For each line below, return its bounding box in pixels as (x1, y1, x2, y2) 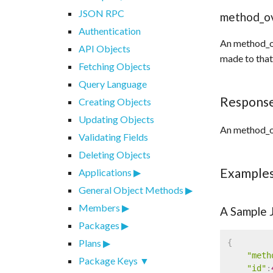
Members (78, 201, 120, 213)
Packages (78, 219, 119, 231)
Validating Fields (78, 130, 148, 143)
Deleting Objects (78, 148, 151, 160)
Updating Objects (78, 113, 154, 125)
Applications (78, 166, 132, 178)
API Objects (78, 42, 130, 54)
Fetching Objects (78, 60, 151, 72)
